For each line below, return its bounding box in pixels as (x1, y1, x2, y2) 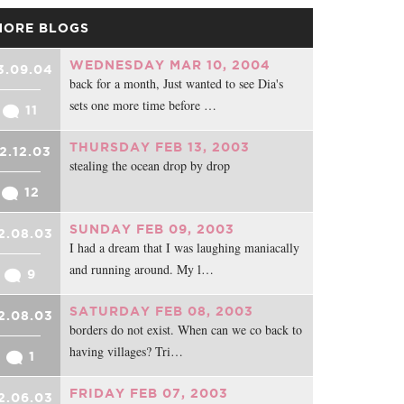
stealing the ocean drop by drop (69, 157, 231, 174)
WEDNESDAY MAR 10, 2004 (69, 58, 271, 72)
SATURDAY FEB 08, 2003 (69, 304, 254, 318)
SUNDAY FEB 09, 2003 (69, 222, 235, 236)
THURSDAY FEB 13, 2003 (69, 140, 251, 154)
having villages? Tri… (69, 343, 184, 360)
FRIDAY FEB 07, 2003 (69, 386, 229, 400)
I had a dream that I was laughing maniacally (69, 239, 300, 256)
